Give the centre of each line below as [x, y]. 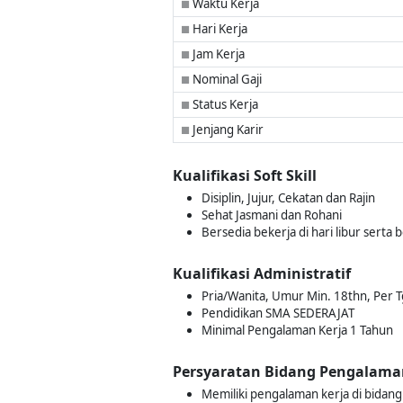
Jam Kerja [217, 54]
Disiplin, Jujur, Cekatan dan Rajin [288, 198]
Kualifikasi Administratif [262, 273]
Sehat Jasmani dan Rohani [272, 215]
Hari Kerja [219, 29]
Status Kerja [224, 104]
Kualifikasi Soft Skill [245, 175]
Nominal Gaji [226, 79]
